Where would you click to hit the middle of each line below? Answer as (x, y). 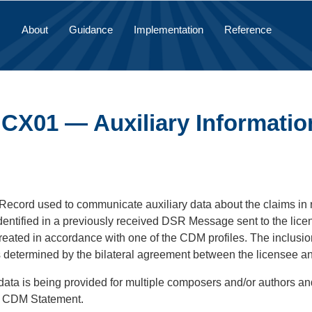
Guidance (91, 29)
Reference (248, 29)
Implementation (168, 29)
